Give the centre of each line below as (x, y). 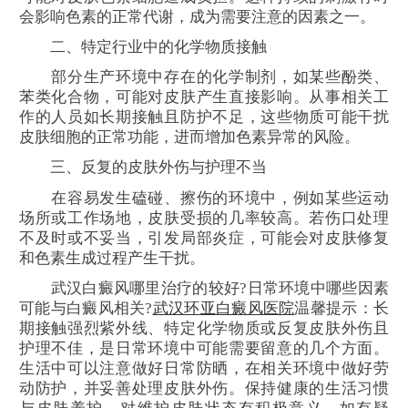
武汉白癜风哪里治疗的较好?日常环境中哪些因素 (204, 288)
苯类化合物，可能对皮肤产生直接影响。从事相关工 (204, 97)
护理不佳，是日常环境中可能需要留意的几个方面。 (204, 348)
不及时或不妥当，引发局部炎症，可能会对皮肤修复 (204, 238)
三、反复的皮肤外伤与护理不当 (143, 168)
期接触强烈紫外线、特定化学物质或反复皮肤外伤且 (204, 328)
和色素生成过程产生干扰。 (112, 258)
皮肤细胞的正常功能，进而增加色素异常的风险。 (189, 138)
